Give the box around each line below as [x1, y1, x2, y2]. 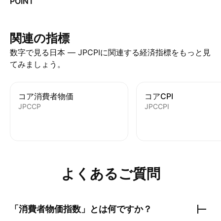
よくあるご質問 [61, 165, 160, 182]
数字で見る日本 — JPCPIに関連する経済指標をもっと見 [10, 47, 211, 57]
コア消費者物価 [18, 91, 74, 101]
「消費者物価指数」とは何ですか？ [10, 204, 152, 214]
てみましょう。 [10, 59, 65, 69]
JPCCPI [145, 102, 169, 110]
